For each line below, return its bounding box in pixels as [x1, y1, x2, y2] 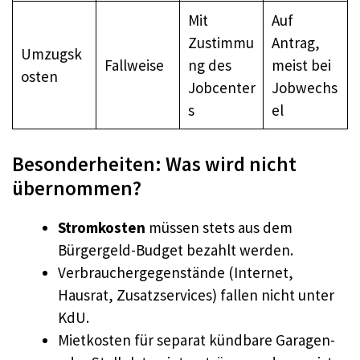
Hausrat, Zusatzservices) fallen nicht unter [58, 285, 334, 305]
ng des [187, 55, 231, 75]
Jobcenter [187, 77, 256, 97]
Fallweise [104, 55, 164, 75]
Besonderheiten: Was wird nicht [12, 151, 297, 178]
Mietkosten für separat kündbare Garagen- [58, 330, 335, 350]
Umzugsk [20, 43, 82, 63]
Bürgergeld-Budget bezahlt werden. [58, 240, 293, 260]
